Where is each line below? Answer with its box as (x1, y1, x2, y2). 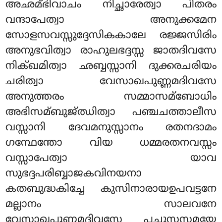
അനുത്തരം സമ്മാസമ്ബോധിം (5, 91, 217, 104)
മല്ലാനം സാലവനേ (5, 198, 217, 212)
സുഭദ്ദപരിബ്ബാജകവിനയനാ (5, 167, 142, 181)
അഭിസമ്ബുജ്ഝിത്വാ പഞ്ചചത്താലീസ (5, 106, 217, 119)
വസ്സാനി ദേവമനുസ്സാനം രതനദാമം (5, 121, 217, 135)
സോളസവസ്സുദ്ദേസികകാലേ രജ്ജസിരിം (5, 29, 217, 43)
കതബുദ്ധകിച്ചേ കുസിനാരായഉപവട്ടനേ (5, 183, 217, 196)
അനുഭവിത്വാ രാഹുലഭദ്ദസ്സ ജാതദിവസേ (5, 45, 217, 58)
